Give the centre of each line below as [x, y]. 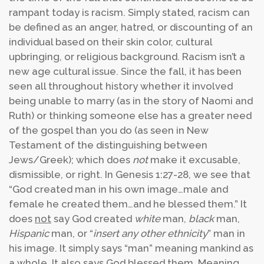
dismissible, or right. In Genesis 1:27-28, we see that [130, 174]
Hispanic [30, 233]
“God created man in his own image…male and [118, 189]
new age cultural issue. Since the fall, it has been [125, 71]
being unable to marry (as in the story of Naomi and [131, 101]
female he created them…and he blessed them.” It [128, 204]
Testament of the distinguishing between [108, 145]
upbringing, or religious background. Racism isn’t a [127, 57]
